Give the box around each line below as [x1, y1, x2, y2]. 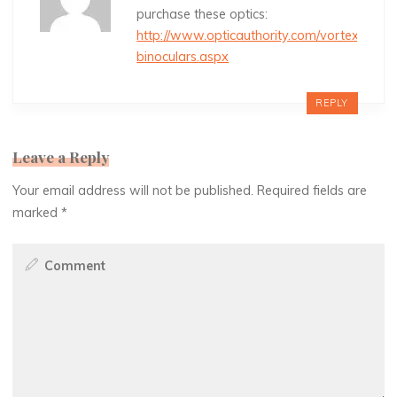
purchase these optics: [136, 5, 269, 22]
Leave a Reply [12, 145, 110, 167]
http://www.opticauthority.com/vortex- [136, 27, 365, 43]
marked [12, 205, 62, 222]
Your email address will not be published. [12, 183, 254, 199]
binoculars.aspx [136, 48, 230, 65]
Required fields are [257, 183, 368, 199]
